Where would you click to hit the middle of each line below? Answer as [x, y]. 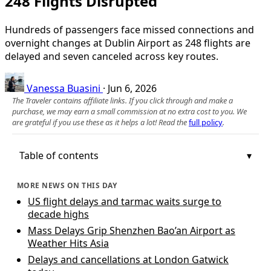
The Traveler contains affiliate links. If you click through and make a [122, 100]
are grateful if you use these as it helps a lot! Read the [100, 122]
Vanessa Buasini [64, 88]
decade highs [58, 214]
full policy [206, 122]
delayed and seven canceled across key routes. [112, 56]
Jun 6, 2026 [132, 88]
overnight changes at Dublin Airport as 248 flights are [128, 43]
